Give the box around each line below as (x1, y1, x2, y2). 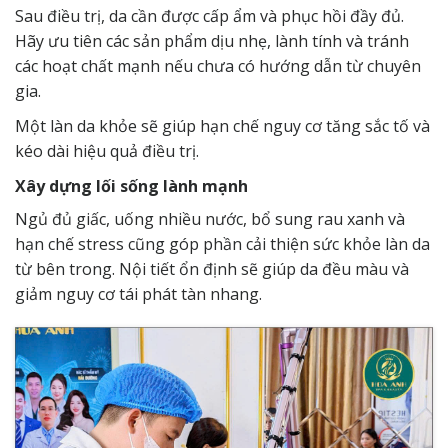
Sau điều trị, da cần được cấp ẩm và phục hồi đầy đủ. (15, 5, 404, 28)
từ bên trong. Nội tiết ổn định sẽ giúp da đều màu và (15, 258, 409, 281)
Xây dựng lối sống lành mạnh (15, 175, 248, 198)
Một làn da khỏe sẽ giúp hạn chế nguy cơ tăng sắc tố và (15, 115, 430, 138)
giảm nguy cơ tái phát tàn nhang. (15, 283, 262, 306)
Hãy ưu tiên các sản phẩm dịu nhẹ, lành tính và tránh (15, 30, 409, 53)
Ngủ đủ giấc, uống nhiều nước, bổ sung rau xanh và (15, 208, 405, 231)
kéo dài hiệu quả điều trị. (15, 140, 199, 163)
